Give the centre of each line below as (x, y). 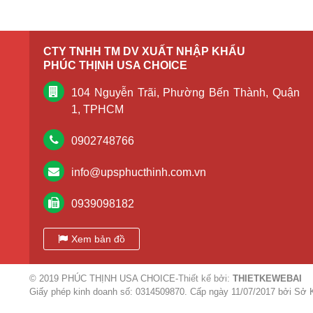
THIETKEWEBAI (267, 278)
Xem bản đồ (98, 239)
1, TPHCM (97, 109)
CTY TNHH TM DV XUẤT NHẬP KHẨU (144, 51)
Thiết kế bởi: (205, 278)
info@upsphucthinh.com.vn (139, 172)
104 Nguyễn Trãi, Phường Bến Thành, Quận (185, 93)
